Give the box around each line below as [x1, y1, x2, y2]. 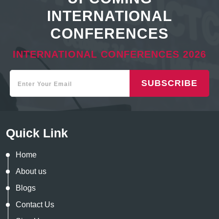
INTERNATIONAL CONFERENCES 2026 [13, 49, 206, 60]
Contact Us [16, 200, 54, 209]
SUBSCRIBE [141, 78, 197, 88]
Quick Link [6, 126, 68, 140]
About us [16, 167, 46, 175]
